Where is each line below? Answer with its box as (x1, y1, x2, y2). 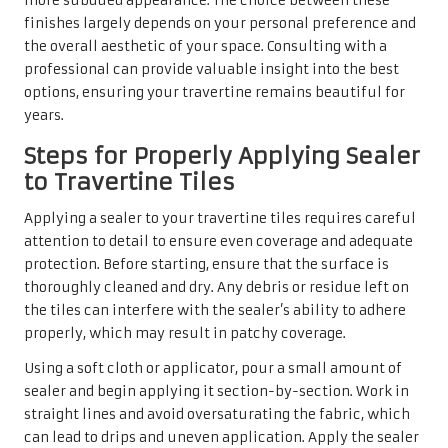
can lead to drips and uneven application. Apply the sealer (24, 428, 419, 446)
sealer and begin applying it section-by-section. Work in (24, 382, 409, 400)
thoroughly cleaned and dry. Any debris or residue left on (24, 278, 409, 296)
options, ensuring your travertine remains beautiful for (24, 83, 405, 101)
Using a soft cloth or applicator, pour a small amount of (24, 359, 402, 377)
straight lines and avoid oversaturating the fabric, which (24, 405, 410, 423)
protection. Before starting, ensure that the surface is (24, 255, 389, 273)
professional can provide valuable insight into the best (24, 60, 399, 78)
